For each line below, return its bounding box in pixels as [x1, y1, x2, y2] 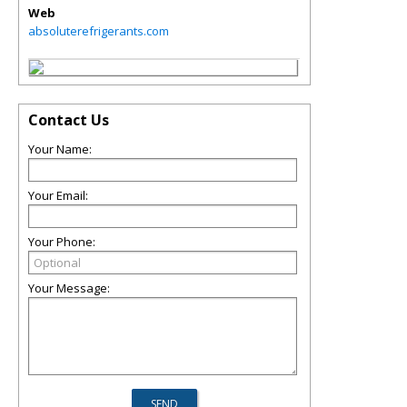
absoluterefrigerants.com [28, 23, 169, 39]
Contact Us [28, 110, 109, 130]
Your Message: [28, 280, 110, 296]
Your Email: [28, 187, 88, 203]
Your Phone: [28, 233, 95, 250]
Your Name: [28, 141, 92, 157]
